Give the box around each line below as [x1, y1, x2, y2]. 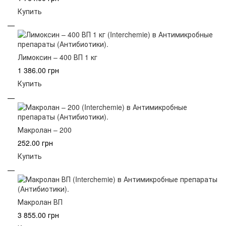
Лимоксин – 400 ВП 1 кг [18, 52, 97, 63]
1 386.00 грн [18, 65, 59, 76]
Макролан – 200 [18, 124, 72, 135]
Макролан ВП [18, 197, 63, 207]
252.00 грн [18, 137, 53, 148]
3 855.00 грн [18, 210, 59, 220]
